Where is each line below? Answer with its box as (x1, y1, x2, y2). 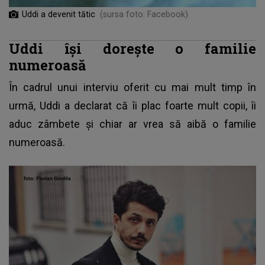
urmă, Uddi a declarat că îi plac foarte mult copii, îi (9, 99, 256, 112)
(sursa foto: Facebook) (100, 9, 188, 19)
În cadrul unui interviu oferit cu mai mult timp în (9, 80, 256, 93)
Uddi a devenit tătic (22, 9, 95, 19)
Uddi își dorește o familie (9, 38, 256, 57)
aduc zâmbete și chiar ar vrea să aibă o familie (9, 117, 256, 130)
